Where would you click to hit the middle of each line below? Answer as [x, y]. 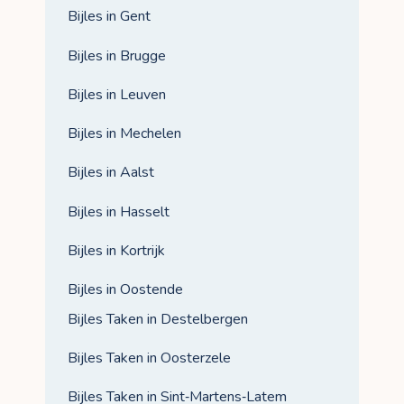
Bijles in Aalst [111, 173]
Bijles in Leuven [117, 94]
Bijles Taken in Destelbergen [158, 320]
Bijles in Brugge [117, 55]
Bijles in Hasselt [119, 211]
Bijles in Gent [109, 17]
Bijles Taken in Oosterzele [149, 358]
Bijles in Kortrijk [116, 250]
